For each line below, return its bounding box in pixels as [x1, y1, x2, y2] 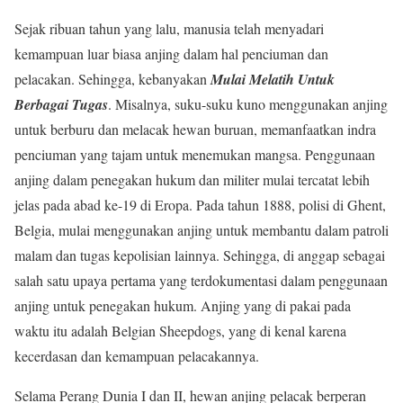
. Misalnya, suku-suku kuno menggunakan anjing [108, 94, 388, 113]
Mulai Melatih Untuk [210, 68, 335, 89]
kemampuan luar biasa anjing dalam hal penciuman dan [14, 43, 328, 63]
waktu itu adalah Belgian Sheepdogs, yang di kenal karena [14, 320, 346, 340]
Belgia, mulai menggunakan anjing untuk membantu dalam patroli [14, 219, 389, 239]
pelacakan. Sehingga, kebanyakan [14, 68, 210, 88]
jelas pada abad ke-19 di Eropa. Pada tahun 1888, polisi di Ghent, [14, 194, 386, 214]
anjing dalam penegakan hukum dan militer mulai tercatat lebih [14, 169, 370, 189]
